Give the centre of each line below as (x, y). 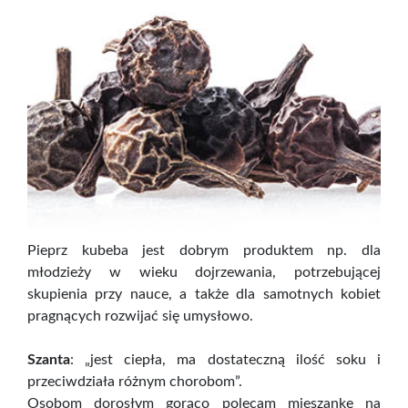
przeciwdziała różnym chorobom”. (135, 382)
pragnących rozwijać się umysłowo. (140, 316)
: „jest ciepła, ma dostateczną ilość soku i (225, 360)
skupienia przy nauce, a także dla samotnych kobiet (204, 295)
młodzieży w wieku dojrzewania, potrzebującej (204, 273)
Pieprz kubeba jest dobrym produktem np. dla (204, 251)
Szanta (49, 360)
